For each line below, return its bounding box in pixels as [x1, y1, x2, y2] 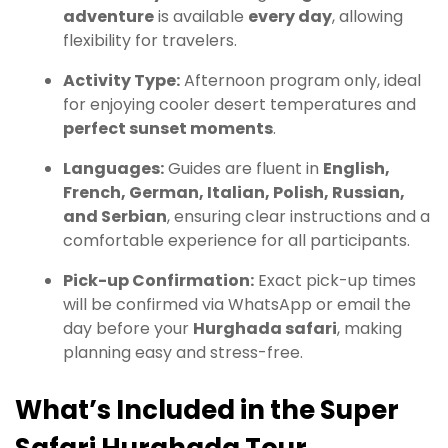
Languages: [63, 157, 164, 181]
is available [154, 5, 248, 29]
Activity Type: [63, 69, 180, 93]
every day [248, 5, 332, 29]
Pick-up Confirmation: [63, 269, 254, 293]
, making [337, 317, 402, 341]
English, [323, 157, 390, 181]
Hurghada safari [193, 317, 337, 341]
